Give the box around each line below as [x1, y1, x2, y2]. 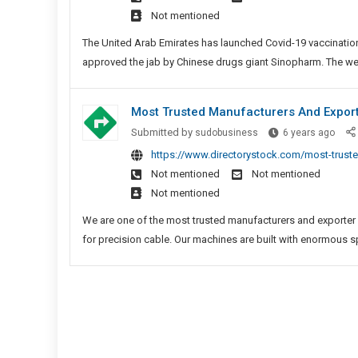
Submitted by [131, 126, 195, 139]
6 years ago [283, 127, 335, 139]
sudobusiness [195, 127, 258, 139]
